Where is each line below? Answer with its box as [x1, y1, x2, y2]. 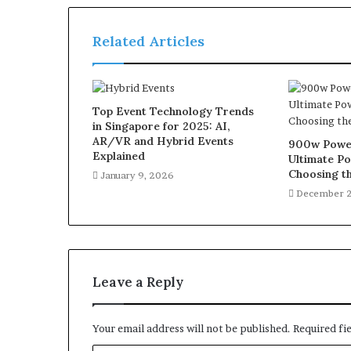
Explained [92, 149, 145, 163]
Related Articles [92, 32, 204, 50]
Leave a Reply [92, 273, 183, 291]
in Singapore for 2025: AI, [92, 119, 230, 133]
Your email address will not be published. [92, 322, 291, 335]
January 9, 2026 [100, 169, 174, 181]
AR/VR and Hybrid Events [92, 134, 233, 148]
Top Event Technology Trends [92, 104, 254, 118]
